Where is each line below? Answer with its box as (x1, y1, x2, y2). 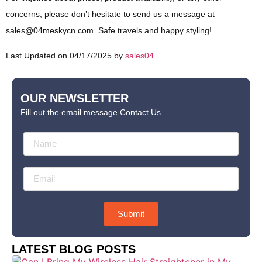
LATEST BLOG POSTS (12, 242, 136, 256)
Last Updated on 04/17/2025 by (6, 50, 125, 60)
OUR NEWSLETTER (20, 92, 129, 105)
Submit (118, 209, 144, 219)
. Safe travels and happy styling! (94, 26, 212, 36)
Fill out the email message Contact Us (20, 108, 161, 118)
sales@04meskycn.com (6, 26, 94, 36)
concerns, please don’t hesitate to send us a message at (6, 9, 215, 19)
